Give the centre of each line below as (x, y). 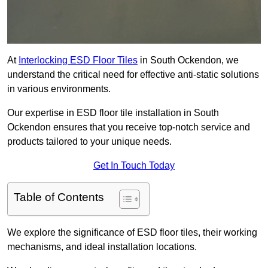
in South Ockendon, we (188, 60)
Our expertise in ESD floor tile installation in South (113, 113)
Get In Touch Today (134, 166)
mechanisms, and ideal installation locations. (102, 247)
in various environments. (59, 89)
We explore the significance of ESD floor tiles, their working (132, 233)
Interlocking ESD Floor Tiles (78, 60)
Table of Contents (59, 197)
